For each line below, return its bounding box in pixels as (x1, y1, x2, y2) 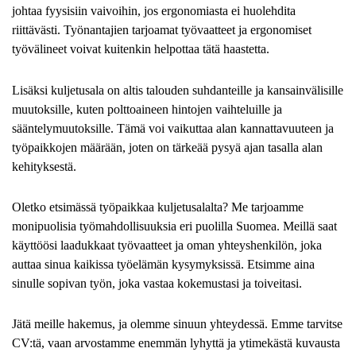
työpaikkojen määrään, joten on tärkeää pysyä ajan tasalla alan (12, 140, 323, 154)
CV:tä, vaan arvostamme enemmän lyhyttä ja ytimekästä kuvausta (12, 335, 340, 350)
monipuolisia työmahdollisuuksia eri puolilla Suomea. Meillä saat (12, 219, 337, 233)
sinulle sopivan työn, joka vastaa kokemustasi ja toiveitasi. (12, 276, 302, 290)
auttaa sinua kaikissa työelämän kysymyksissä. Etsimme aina (12, 257, 315, 271)
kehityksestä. (12, 159, 76, 173)
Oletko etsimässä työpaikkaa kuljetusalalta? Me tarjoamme (12, 199, 304, 214)
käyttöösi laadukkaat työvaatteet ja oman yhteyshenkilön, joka (12, 238, 322, 252)
